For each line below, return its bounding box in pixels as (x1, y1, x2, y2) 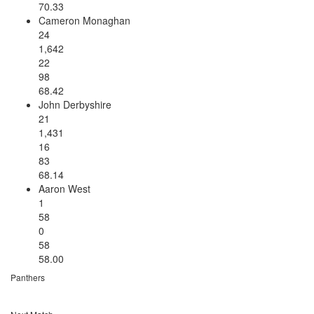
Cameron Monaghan (39, 13, 130, 27)
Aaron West (39, 181, 90, 196)
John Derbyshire (39, 97, 111, 111)
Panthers (11, 271, 45, 283)
